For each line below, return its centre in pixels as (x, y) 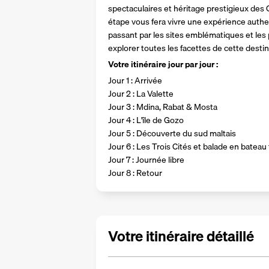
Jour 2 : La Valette (141, 94)
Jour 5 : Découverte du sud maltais (172, 133)
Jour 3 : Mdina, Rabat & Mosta (163, 107)
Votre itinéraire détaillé (181, 236)
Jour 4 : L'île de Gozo (146, 120)
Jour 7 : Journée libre (146, 160)
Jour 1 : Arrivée (135, 80)
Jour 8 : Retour (135, 173)
